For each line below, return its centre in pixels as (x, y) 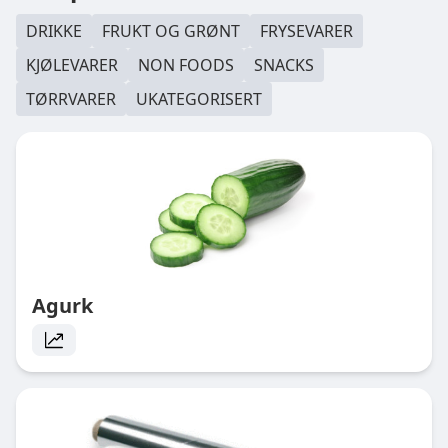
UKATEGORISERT (199, 99)
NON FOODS (186, 65)
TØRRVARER (71, 99)
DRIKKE (54, 31)
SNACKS (284, 65)
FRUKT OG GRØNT (171, 31)
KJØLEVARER (72, 65)
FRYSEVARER (306, 31)
